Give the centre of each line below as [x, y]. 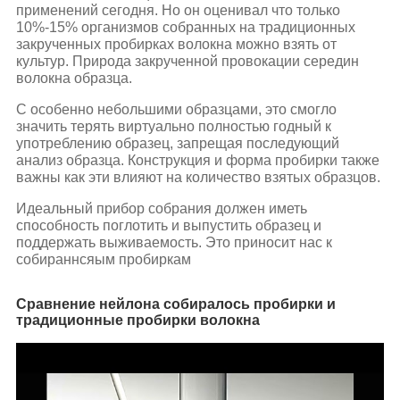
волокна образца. [74, 79]
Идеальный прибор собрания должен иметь [161, 209]
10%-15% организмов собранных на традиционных [185, 28]
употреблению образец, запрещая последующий [177, 144]
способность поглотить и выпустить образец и [168, 226]
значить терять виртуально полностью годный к [173, 127]
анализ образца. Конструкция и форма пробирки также [197, 161]
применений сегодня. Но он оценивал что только [178, 11]
